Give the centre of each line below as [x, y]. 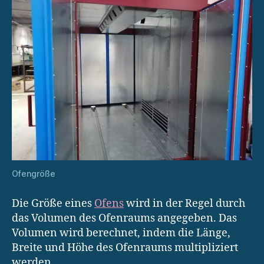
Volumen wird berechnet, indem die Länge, [121, 233]
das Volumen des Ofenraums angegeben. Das [124, 218]
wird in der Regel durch [184, 203]
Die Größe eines [53, 203]
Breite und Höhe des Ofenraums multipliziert [125, 247]
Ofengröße [34, 173]
